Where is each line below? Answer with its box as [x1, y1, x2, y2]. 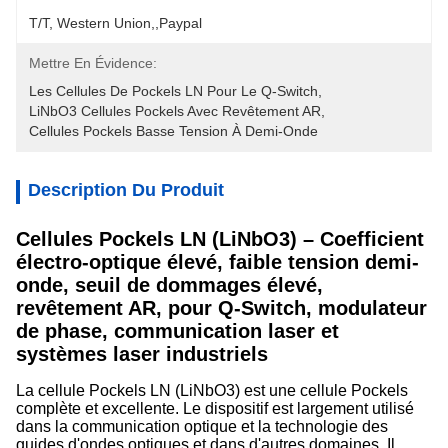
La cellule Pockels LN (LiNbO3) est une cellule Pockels [16, 382, 408, 399]
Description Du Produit [28, 180, 224, 200]
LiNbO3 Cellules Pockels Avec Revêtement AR [29, 103, 321, 119]
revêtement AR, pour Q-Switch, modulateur [16, 297, 427, 319]
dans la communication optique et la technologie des [16, 418, 388, 435]
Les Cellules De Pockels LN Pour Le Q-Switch [29, 83, 318, 99]
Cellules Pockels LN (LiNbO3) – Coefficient [16, 228, 424, 250]
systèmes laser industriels [16, 343, 268, 365]
